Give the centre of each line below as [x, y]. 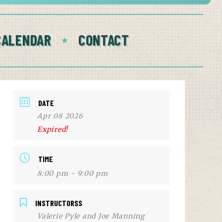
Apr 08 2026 [60, 116]
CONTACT [104, 40]
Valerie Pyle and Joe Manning [91, 216]
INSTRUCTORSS [58, 203]
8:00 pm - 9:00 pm [73, 173]
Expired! [53, 129]
